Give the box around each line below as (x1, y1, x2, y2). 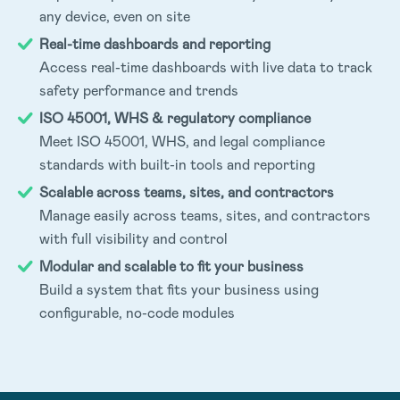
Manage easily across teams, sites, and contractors (39, 205, 371, 225)
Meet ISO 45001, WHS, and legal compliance (39, 131, 325, 151)
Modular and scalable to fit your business (39, 256, 304, 276)
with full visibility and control (39, 229, 228, 248)
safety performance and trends (39, 80, 238, 100)
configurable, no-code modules (39, 303, 235, 322)
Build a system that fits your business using (39, 279, 319, 299)
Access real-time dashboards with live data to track (39, 57, 372, 77)
